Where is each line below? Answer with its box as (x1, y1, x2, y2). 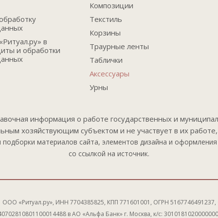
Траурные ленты (89, 41, 149, 51)
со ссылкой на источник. (69, 149, 149, 158)
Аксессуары (89, 69, 129, 78)
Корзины (89, 28, 121, 37)
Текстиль (89, 14, 122, 24)
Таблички (89, 55, 123, 65)
